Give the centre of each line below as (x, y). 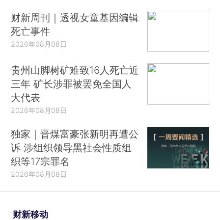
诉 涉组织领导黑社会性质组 (71, 147)
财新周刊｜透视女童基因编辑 (75, 17)
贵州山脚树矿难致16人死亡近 (75, 70)
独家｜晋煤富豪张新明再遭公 (75, 134)
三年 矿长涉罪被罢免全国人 (71, 84)
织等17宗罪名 (41, 161)
